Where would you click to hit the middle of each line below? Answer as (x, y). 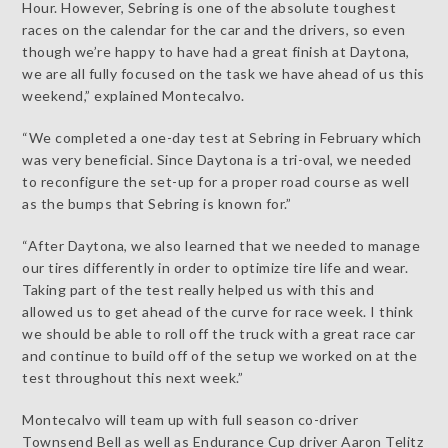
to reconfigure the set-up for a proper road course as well (216, 181)
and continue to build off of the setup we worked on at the (220, 355)
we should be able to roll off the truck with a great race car (219, 333)
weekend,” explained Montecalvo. (133, 95)
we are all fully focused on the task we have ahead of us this (223, 73)
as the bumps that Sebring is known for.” (157, 203)
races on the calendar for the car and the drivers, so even (214, 29)
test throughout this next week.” (133, 377)
